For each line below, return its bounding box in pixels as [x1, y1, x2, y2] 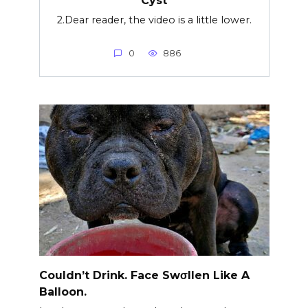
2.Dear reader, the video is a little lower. [56, 13, 252, 26]
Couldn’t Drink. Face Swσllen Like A [38, 268, 250, 282]
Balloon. [38, 285, 87, 298]
